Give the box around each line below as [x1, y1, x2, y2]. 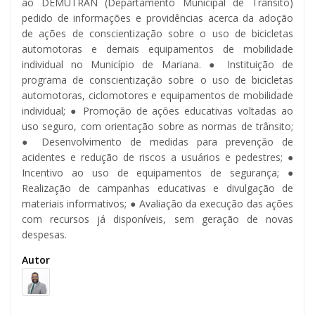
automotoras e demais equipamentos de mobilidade [22, 41, 293, 56]
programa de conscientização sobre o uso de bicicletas [22, 72, 293, 86]
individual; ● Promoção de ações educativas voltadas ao [22, 103, 293, 117]
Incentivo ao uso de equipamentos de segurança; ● [22, 165, 293, 179]
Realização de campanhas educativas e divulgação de [22, 181, 293, 195]
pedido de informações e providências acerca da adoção [22, 11, 293, 25]
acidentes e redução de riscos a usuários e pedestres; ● [22, 150, 293, 164]
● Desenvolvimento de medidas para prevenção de [22, 134, 293, 148]
